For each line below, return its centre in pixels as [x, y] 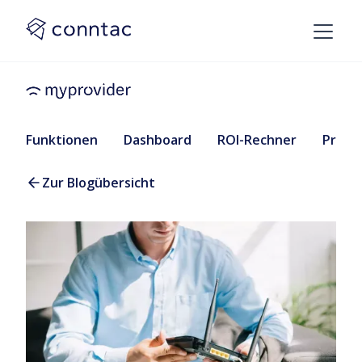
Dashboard [158, 139]
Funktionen [62, 139]
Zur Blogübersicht [99, 182]
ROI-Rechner [257, 139]
